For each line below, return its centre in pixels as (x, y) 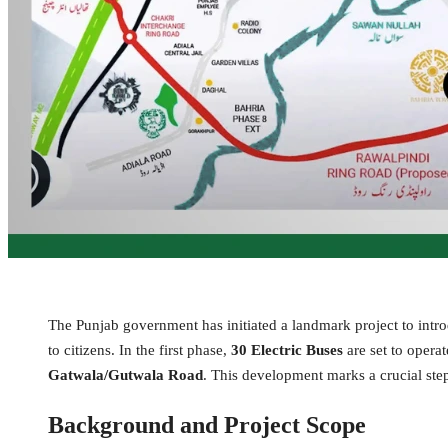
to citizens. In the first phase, (139, 350)
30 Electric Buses (287, 350)
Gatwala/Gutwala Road (125, 375)
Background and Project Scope (207, 425)
